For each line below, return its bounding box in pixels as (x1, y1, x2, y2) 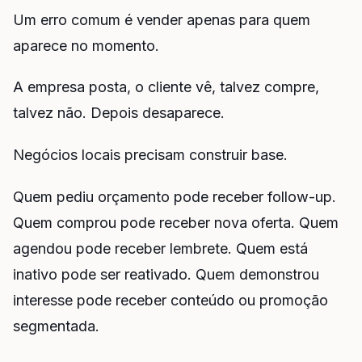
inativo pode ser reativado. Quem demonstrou (13, 266, 319, 284)
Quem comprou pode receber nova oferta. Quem (13, 214, 339, 232)
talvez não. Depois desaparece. (13, 104, 225, 122)
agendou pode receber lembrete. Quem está (13, 240, 308, 258)
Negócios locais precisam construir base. (13, 146, 288, 164)
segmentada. (13, 318, 99, 335)
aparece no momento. (13, 36, 159, 54)
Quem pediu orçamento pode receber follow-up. (13, 188, 336, 206)
